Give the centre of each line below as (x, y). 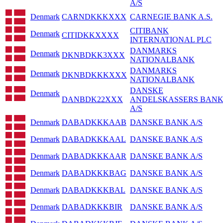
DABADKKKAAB (94, 122)
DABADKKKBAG (94, 173)
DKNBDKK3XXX (93, 55)
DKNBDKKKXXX (94, 75)
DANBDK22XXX (92, 100)
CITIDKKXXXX (90, 35)
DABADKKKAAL (94, 139)
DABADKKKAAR (94, 156)
